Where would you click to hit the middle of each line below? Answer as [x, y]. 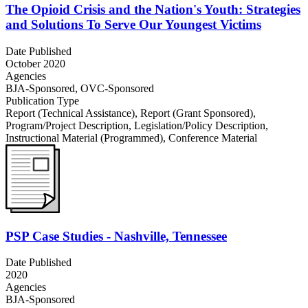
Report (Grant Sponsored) [197, 113]
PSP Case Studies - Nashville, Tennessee [116, 236]
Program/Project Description [67, 125]
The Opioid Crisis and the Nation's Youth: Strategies [153, 10]
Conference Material [213, 137]
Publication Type [42, 100]
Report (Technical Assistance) [70, 113]
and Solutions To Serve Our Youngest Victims [133, 25]
